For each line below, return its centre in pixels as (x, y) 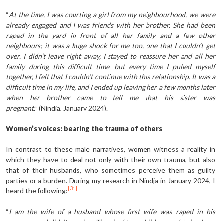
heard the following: (37, 190)
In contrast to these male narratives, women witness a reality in (110, 149)
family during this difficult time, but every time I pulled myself (110, 66)
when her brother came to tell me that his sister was (110, 97)
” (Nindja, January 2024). (71, 108)
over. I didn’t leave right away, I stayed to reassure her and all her (110, 56)
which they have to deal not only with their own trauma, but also (110, 159)
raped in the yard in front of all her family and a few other (110, 35)
